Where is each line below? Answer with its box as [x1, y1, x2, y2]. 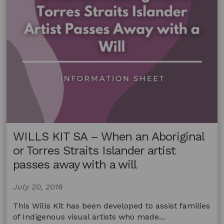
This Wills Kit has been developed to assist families [13, 200, 210, 210]
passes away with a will [13, 157, 137, 171]
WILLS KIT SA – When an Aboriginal [13, 129, 204, 143]
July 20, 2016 [13, 181, 63, 191]
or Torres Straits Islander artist [13, 143, 176, 157]
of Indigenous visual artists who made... [13, 211, 165, 221]
